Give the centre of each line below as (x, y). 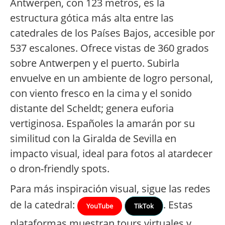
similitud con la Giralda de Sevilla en (93, 139)
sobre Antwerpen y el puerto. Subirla (95, 63)
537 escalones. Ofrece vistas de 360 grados (109, 48)
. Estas (178, 205)
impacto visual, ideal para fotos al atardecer (111, 154)
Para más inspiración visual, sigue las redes (110, 189)
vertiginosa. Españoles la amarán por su (102, 124)
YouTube (100, 206)
